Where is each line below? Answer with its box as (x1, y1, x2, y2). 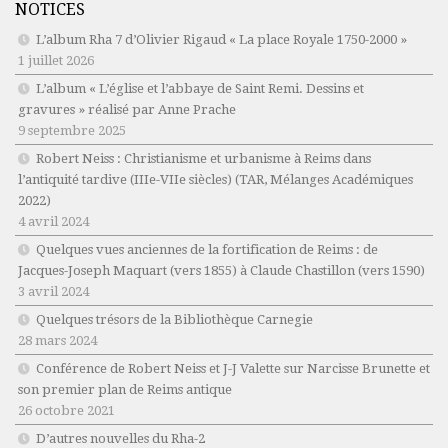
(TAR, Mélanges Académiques (232, 172, 413, 188)
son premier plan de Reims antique (18, 382, 232, 398)
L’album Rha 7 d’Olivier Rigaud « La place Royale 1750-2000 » (36, 32, 407, 48)
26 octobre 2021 (18, 403, 115, 419)
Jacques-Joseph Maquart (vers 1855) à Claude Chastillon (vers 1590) (18, 263, 425, 279)
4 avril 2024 (18, 214, 89, 230)
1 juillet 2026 (18, 53, 94, 69)
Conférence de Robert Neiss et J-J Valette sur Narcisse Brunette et (36, 361, 430, 377)
